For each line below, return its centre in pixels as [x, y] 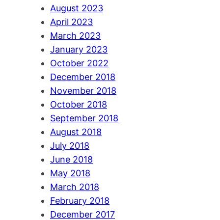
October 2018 [79, 105]
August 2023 [77, 8]
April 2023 [71, 22]
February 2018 [80, 201]
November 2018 [83, 91]
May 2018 [70, 173]
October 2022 [79, 63]
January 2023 [79, 50]
